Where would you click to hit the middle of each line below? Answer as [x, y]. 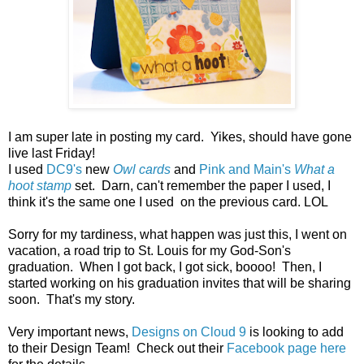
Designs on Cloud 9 [189, 331]
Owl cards [142, 169]
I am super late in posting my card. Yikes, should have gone [180, 136]
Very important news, [70, 331]
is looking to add [295, 331]
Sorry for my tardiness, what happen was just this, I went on [178, 234]
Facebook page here [286, 348]
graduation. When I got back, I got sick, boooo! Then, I [165, 266]
